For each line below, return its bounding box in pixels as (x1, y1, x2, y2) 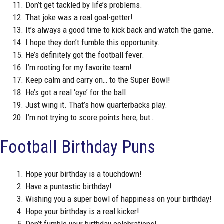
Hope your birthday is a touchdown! (25, 168, 142, 179)
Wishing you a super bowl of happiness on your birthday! (25, 193, 212, 204)
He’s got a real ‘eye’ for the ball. (25, 87, 128, 98)
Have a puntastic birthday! (25, 181, 112, 191)
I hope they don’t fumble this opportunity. (25, 37, 160, 48)
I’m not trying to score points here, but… (25, 112, 155, 123)
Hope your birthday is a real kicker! (25, 206, 139, 216)
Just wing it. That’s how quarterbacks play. (25, 100, 167, 110)
